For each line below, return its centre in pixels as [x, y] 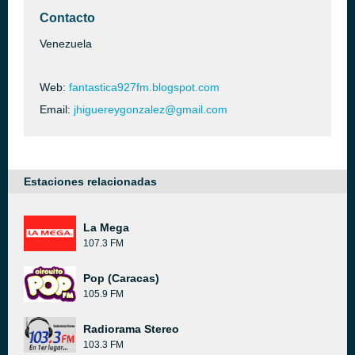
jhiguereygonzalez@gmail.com [151, 109]
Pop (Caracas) [121, 278]
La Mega [106, 227]
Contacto [67, 18]
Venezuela [66, 44]
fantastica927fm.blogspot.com [144, 87]
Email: [57, 109]
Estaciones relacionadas [90, 181]
